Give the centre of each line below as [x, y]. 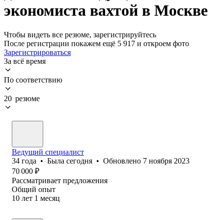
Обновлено [123, 161]
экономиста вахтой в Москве [106, 11]
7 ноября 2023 [166, 161]
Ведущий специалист [48, 152]
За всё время [25, 61]
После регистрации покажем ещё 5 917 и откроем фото [96, 43]
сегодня [79, 161]
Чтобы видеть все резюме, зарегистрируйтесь [80, 34]
